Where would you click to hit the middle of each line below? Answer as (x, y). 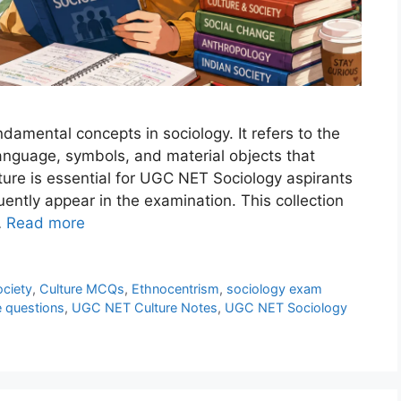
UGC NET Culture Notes (145, 308)
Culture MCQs (81, 289)
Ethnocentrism (175, 289)
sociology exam (274, 289)
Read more (46, 223)
